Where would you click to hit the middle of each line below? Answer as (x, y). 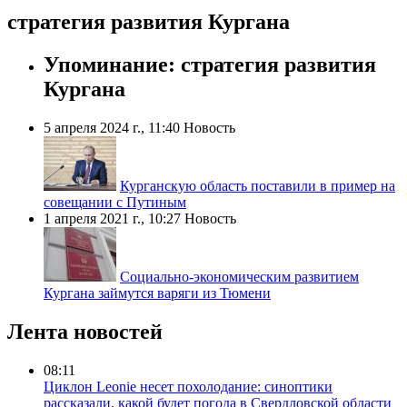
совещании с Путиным (115, 203)
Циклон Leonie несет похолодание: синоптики (188, 386)
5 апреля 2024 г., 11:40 (112, 128)
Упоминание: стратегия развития (210, 65)
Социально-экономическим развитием (239, 277)
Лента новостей (85, 331)
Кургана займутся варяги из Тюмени (157, 293)
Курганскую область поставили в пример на (258, 186)
